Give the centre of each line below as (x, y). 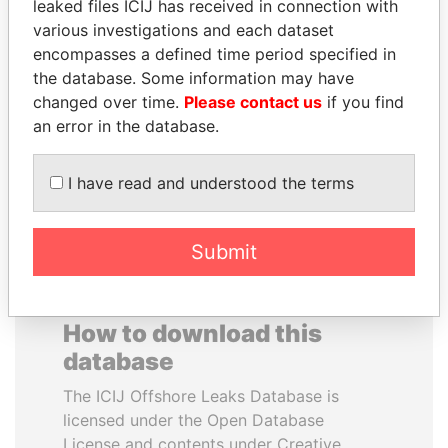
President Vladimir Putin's (328, 90)
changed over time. (108, 101)
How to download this (192, 333)
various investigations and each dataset (183, 29)
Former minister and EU (120, 66)
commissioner (120, 87)
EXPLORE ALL (224, 181)
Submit (224, 251)
